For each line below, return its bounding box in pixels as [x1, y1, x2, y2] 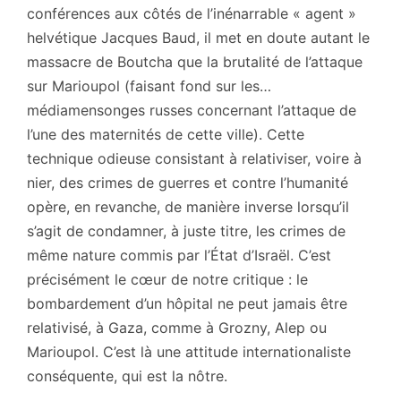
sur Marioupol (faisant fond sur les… [27, 76, 271, 95]
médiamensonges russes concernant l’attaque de [27, 100, 356, 119]
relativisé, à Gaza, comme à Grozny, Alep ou [27, 318, 327, 337]
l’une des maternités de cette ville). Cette [27, 124, 304, 143]
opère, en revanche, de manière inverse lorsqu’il [27, 197, 349, 216]
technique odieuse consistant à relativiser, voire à [27, 149, 362, 167]
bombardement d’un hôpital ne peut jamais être [27, 294, 347, 312]
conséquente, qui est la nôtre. [27, 366, 232, 385]
